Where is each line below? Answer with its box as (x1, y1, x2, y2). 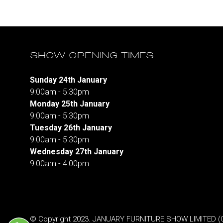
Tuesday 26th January (30, 123, 112, 132)
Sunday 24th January (30, 75, 107, 85)
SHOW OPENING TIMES (30, 51, 154, 61)
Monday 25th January (30, 99, 110, 109)
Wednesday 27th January (30, 147, 123, 156)
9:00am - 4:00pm (30, 159, 89, 168)
